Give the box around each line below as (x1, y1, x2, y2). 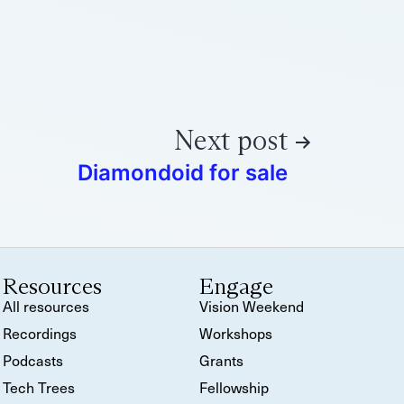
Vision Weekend (198, 295, 304, 317)
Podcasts (3, 349, 64, 371)
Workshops (198, 322, 272, 344)
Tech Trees (3, 376, 76, 398)
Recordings (3, 322, 78, 344)
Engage (198, 272, 273, 300)
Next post (174, 124, 288, 157)
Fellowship (198, 376, 269, 398)
